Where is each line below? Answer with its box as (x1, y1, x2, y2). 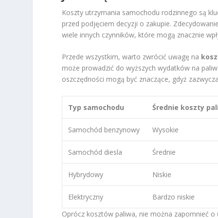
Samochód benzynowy (68, 125, 140, 134)
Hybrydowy (68, 169, 104, 179)
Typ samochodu (68, 102, 125, 112)
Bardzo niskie (152, 192, 195, 201)
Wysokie (152, 125, 179, 134)
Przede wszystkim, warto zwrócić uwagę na (62, 52, 201, 62)
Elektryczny (68, 192, 104, 201)
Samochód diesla (68, 147, 123, 157)
